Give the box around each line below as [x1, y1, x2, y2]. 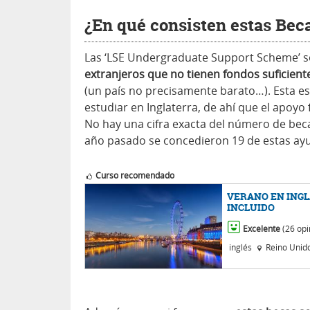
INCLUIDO [227, 201, 275, 215]
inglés [227, 241, 253, 253]
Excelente [243, 223, 281, 235]
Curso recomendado [93, 170, 174, 181]
